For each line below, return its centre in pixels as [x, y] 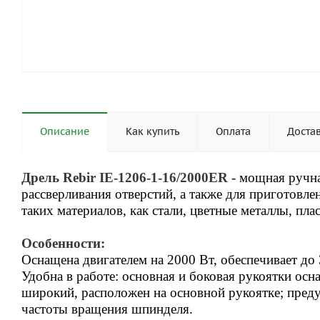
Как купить [152, 132]
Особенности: [63, 244]
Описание [65, 132]
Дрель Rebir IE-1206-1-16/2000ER [125, 178]
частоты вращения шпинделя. [107, 309]
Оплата [233, 132]
